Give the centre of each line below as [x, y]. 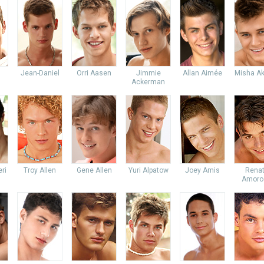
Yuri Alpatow [148, 170]
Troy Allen [40, 170]
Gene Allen [94, 170]
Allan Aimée [202, 73]
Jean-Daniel [40, 73]
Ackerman [148, 82]
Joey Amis [202, 170]
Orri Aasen [94, 73]
